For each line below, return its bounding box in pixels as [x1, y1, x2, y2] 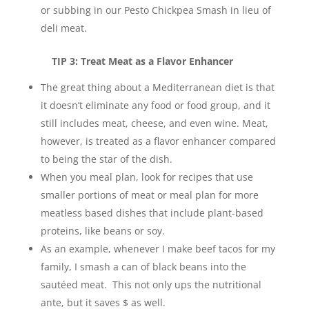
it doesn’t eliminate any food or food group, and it [40, 99, 270, 112]
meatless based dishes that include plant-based [40, 206, 263, 219]
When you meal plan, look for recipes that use [40, 170, 253, 183]
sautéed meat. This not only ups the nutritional [40, 278, 261, 291]
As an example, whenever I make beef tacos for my [40, 242, 275, 255]
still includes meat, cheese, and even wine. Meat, [40, 117, 268, 130]
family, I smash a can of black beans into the [40, 260, 246, 273]
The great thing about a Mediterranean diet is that [40, 81, 275, 94]
